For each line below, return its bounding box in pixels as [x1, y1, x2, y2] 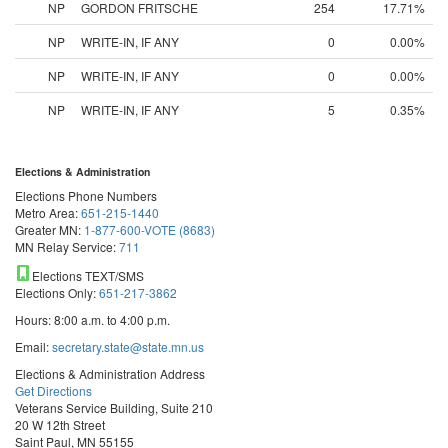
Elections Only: [15, 284, 99, 301]
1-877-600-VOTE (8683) [84, 221, 215, 238]
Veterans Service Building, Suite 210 [15, 399, 213, 416]
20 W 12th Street [15, 416, 105, 433]
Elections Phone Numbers [15, 187, 157, 204]
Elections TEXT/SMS [32, 267, 144, 284]
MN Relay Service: [15, 238, 119, 255]
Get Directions [15, 382, 92, 399]
